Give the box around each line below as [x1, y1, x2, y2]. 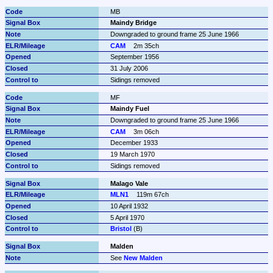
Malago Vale [110, 179, 148, 187]
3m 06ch [133, 127, 160, 135]
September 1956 [110, 53, 159, 61]
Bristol [110, 225, 132, 233]
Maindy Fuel [110, 105, 149, 113]
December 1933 [110, 139, 158, 147]
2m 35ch [133, 41, 160, 49]
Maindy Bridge [110, 19, 157, 27]
